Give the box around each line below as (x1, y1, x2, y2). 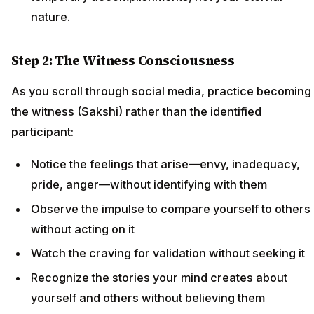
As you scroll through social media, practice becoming (11, 83, 311, 98)
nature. (31, 10, 70, 24)
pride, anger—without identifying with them (31, 177, 267, 192)
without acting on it (31, 221, 135, 236)
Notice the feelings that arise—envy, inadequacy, (31, 157, 300, 172)
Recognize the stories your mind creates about (31, 270, 287, 285)
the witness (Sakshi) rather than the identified (11, 104, 261, 118)
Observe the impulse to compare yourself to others (31, 201, 310, 216)
